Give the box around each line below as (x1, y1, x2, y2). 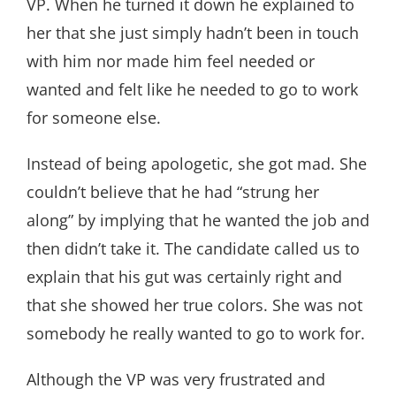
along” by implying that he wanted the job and (27, 209, 369, 231)
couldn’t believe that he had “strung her (27, 181, 319, 202)
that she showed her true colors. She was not (27, 294, 362, 316)
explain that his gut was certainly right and (27, 266, 342, 287)
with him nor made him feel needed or (27, 50, 315, 72)
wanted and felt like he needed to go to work (27, 79, 358, 100)
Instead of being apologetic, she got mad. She (27, 153, 367, 174)
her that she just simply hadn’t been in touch (27, 22, 359, 43)
